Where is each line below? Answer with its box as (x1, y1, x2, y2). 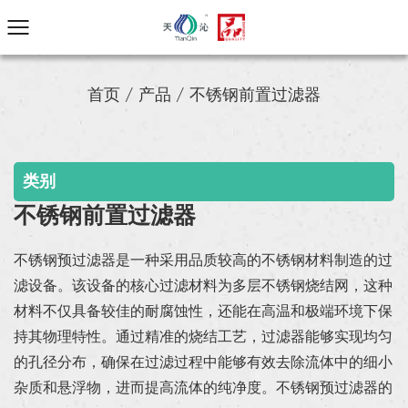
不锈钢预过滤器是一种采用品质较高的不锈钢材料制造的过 (14, 254, 393, 269)
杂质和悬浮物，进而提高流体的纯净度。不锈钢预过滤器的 (14, 382, 393, 396)
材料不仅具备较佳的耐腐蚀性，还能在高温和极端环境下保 (14, 305, 393, 320)
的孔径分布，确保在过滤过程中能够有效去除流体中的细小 (14, 356, 393, 371)
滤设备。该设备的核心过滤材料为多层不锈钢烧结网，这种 (14, 280, 393, 294)
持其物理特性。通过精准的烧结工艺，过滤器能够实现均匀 (14, 331, 393, 345)
